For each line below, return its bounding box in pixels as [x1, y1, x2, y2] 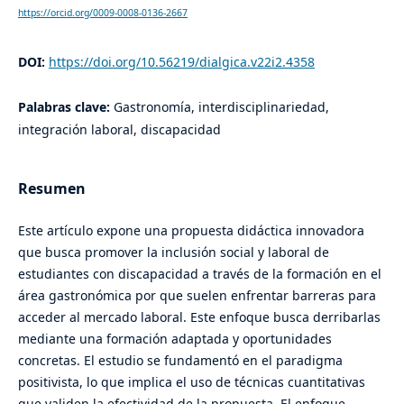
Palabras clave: [17, 98, 114, 116]
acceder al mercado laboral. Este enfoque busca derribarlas [17, 308, 381, 326]
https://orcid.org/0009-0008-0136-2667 [17, 6, 188, 20]
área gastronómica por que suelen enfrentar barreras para [17, 287, 376, 305]
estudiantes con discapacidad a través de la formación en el [17, 265, 381, 283]
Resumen [17, 179, 86, 199]
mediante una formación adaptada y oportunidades [17, 330, 332, 348]
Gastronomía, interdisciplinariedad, [113, 98, 329, 116]
